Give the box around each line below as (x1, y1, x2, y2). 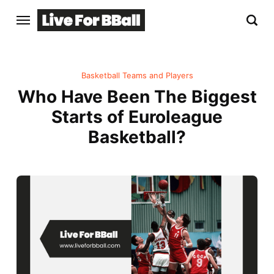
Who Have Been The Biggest (17, 86, 257, 108)
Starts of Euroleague (51, 106, 223, 128)
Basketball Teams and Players (81, 71, 193, 81)
